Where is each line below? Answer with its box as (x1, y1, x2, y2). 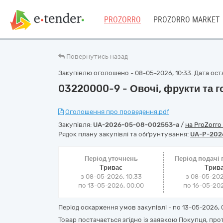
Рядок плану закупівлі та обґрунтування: (58, 130, 190, 138)
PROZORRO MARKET (153, 15, 220, 24)
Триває (100, 164, 123, 171)
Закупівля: (58, 121, 93, 128)
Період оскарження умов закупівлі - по (58, 204, 182, 211)
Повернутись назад (66, 53, 128, 60)
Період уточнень (84, 155, 138, 162)
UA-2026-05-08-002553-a (93, 121, 179, 128)
